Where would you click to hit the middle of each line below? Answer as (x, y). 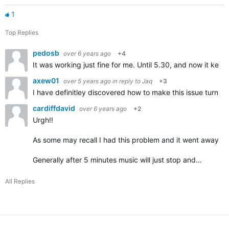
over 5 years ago (87, 81)
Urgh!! (43, 120)
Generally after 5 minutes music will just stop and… (117, 160)
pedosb (47, 53)
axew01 (47, 81)
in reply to (127, 81)
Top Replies (22, 32)
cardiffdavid (55, 108)
